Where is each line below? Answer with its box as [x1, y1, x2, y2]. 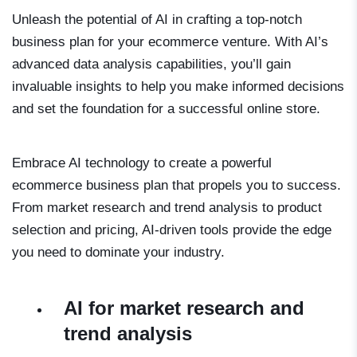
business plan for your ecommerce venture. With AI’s [12, 33, 328, 49]
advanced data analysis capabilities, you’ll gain [12, 56, 291, 72]
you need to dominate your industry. [12, 244, 225, 260]
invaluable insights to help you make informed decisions [12, 78, 344, 94]
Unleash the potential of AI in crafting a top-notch [12, 11, 302, 27]
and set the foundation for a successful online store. [12, 100, 320, 116]
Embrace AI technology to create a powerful [12, 155, 272, 171]
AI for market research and [64, 296, 304, 319]
